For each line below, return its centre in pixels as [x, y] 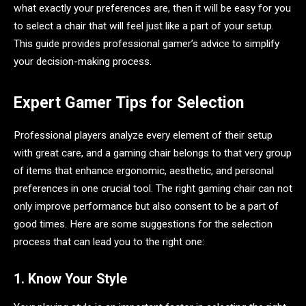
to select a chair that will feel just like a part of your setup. [144, 26]
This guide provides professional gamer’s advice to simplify [147, 43]
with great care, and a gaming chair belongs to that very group [153, 153]
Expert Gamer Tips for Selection [129, 102]
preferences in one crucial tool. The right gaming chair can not [153, 189]
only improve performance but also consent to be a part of [146, 206]
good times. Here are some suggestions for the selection [143, 224]
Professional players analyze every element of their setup [143, 135]
